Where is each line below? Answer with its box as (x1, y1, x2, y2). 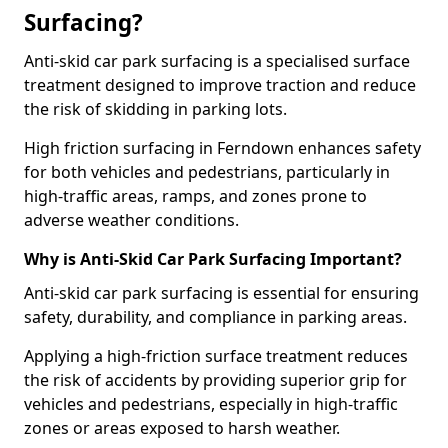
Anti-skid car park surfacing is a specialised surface (24, 50, 410, 72)
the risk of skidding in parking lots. (24, 98, 287, 120)
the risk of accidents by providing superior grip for (24, 369, 407, 391)
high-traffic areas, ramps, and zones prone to (24, 185, 367, 207)
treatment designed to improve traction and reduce (24, 74, 416, 96)
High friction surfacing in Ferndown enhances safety (24, 137, 421, 159)
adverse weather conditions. (24, 209, 239, 231)
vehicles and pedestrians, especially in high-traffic (24, 393, 398, 415)
